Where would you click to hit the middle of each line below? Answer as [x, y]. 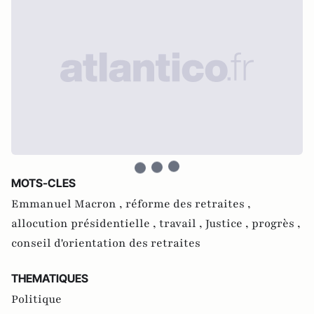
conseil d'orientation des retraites [106, 243]
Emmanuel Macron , [68, 204]
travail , [182, 223]
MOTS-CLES [43, 183]
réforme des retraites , [188, 204]
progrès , [276, 223]
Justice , [228, 223]
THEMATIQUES [50, 278]
